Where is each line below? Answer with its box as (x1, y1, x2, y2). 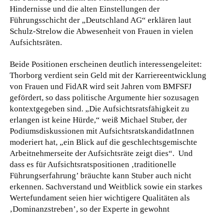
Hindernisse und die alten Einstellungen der (10, 4, 160, 14)
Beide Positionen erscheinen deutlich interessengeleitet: (10, 59, 202, 69)
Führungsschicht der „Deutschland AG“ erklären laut (10, 15, 191, 25)
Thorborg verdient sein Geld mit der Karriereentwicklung (10, 70, 206, 80)
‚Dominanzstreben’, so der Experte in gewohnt (10, 204, 170, 214)
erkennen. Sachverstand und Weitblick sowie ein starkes (10, 182, 202, 191)
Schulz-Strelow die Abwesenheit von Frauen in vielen (10, 26, 193, 36)
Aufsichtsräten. (10, 37, 62, 47)
